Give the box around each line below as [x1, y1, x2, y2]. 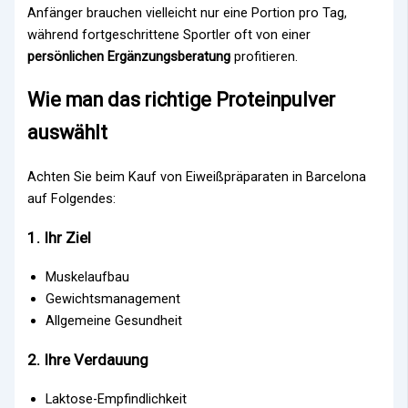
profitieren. [230, 47, 299, 65]
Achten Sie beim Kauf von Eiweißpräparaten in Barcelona [27, 168, 367, 185]
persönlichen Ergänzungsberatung [27, 47, 231, 65]
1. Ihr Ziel [27, 228, 92, 247]
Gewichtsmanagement [46, 291, 181, 307]
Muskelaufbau [46, 269, 130, 285]
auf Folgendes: [27, 189, 117, 207]
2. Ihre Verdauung [27, 351, 149, 370]
